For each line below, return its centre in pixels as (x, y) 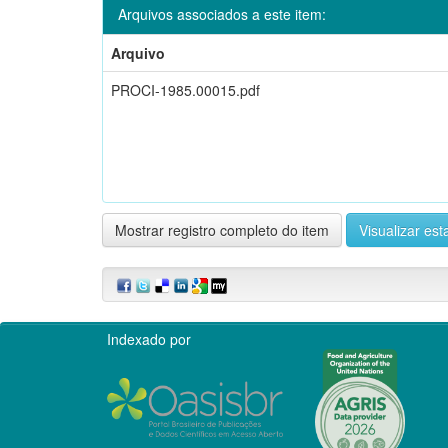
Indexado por (149, 338)
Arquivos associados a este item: (222, 13)
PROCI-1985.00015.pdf (185, 89)
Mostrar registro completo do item (222, 229)
